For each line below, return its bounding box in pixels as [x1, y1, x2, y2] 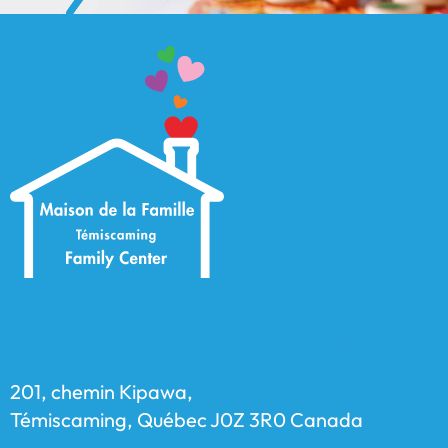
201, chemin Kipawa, [10, 379, 193, 404]
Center [10, 345, 81, 373]
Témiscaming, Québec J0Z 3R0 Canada [10, 407, 363, 432]
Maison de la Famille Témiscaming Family [10, 323, 425, 351]
